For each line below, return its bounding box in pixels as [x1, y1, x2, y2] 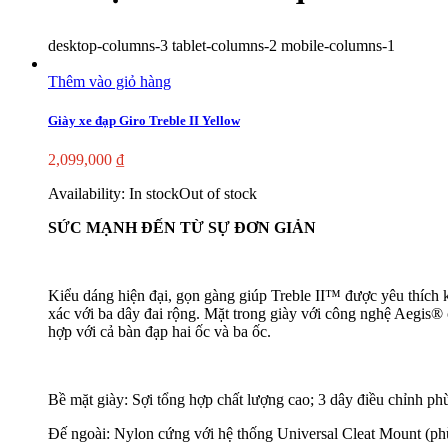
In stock [129, 185, 179, 203]
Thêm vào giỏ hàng [48, 72, 171, 90]
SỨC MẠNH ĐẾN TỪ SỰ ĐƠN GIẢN [48, 219, 316, 237]
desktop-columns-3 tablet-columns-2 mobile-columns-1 [48, 36, 395, 54]
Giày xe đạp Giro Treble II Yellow [48, 113, 240, 129]
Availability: [48, 185, 129, 203]
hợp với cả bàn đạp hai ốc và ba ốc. [48, 323, 271, 341]
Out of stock [179, 185, 257, 203]
